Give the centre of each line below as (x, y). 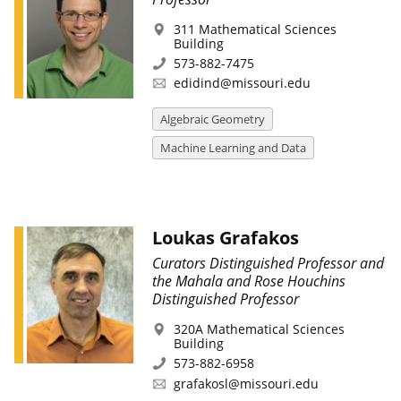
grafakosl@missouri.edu (246, 383)
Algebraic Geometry (212, 119)
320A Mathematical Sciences (259, 328)
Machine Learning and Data (233, 148)
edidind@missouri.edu (242, 83)
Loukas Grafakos (225, 238)
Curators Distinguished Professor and (268, 263)
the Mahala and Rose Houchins (248, 281)
